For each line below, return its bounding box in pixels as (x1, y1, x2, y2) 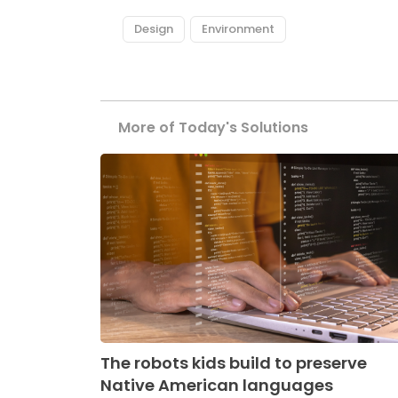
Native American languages (100, 373, 334, 396)
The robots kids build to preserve (100, 351, 368, 374)
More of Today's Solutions (118, 116, 309, 138)
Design (134, 20, 174, 37)
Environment (202, 20, 275, 37)
